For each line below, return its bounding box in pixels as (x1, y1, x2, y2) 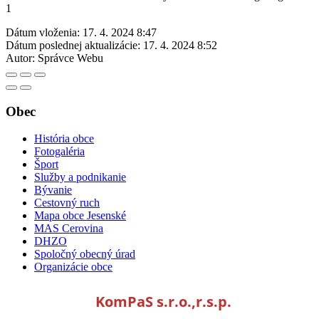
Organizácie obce (34, 261, 113, 273)
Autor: (6, 51, 35, 64)
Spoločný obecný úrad (34, 248, 135, 261)
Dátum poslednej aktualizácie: (6, 38, 140, 51)
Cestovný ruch (34, 197, 100, 209)
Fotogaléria (34, 145, 85, 158)
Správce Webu (38, 51, 103, 64)
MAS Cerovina (34, 222, 103, 235)
